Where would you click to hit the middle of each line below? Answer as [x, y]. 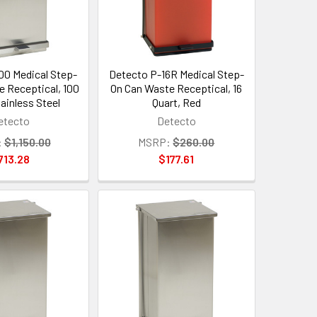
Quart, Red [176, 102]
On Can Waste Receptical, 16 [177, 88]
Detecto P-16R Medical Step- [176, 74]
